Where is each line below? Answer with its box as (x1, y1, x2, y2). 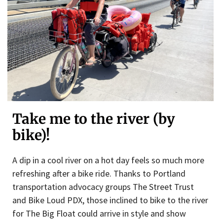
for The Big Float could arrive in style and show (12, 208, 186, 220)
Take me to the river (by (12, 110, 175, 128)
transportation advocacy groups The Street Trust (12, 181, 194, 193)
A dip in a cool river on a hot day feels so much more (12, 154, 204, 166)
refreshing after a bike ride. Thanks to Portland (12, 168, 185, 180)
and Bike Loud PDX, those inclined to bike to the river (12, 194, 208, 206)
